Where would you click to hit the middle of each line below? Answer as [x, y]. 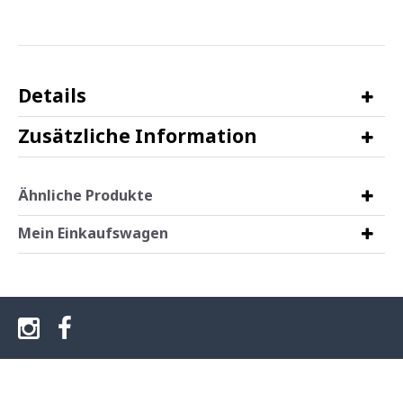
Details [52, 95]
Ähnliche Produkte [85, 195]
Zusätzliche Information [137, 136]
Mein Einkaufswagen [93, 233]
